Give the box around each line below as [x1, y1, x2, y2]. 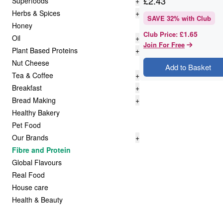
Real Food [12, 170, 45, 180]
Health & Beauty [12, 195, 63, 205]
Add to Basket [165, 62, 211, 72]
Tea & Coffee [12, 70, 53, 80]
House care [12, 182, 48, 192]
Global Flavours [12, 157, 62, 167]
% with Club [174, 13, 211, 23]
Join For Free [143, 40, 185, 49]
